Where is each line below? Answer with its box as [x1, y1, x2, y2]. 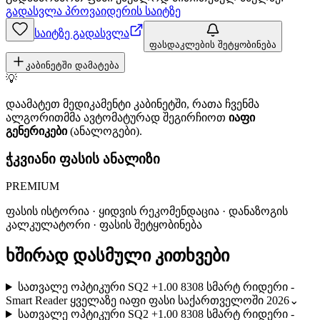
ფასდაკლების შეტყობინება [149, 39, 276, 50]
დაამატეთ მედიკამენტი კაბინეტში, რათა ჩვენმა [6, 97, 259, 110]
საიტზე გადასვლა [34, 26, 129, 39]
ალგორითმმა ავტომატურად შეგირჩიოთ [6, 111, 229, 124]
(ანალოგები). [67, 124, 142, 137]
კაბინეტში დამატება [26, 59, 119, 71]
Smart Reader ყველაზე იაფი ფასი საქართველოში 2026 [6, 294, 289, 307]
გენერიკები [6, 124, 67, 137]
